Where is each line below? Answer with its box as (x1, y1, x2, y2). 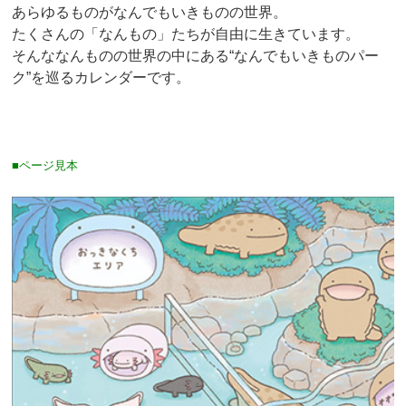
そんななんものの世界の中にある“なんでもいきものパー (11, 46, 379, 63)
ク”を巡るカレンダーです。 (11, 68, 190, 85)
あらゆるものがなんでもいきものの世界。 (11, 3, 287, 20)
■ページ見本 (11, 158, 78, 172)
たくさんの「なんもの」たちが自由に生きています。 (11, 24, 360, 42)
